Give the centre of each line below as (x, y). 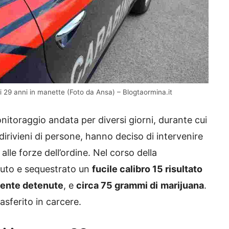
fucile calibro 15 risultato (147, 169)
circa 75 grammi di (117, 186)
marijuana (182, 186)
